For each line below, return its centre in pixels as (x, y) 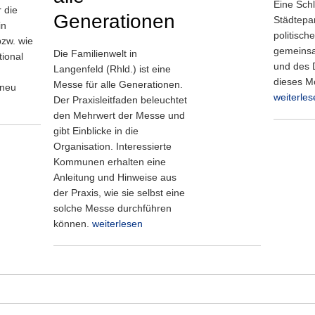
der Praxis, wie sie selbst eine (119, 193)
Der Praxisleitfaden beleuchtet (120, 100)
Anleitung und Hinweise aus (115, 177)
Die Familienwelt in (95, 53)
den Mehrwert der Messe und (119, 115)
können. (73, 224)
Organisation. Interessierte (112, 146)
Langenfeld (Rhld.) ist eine (112, 69)
